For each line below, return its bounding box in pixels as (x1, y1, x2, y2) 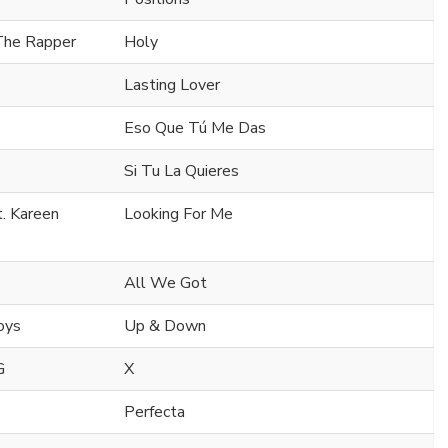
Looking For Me (124, 203, 233, 226)
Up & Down (124, 315, 206, 338)
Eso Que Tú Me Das (124, 117, 266, 140)
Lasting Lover (124, 74, 220, 97)
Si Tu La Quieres (124, 160, 239, 183)
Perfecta (124, 401, 185, 424)
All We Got (124, 272, 207, 295)
